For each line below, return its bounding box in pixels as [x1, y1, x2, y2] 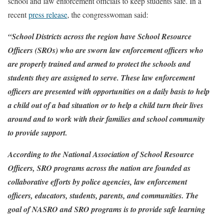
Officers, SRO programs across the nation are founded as [8, 163, 191, 174]
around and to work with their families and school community [8, 113, 205, 125]
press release [28, 9, 67, 20]
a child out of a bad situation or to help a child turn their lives [8, 100, 203, 111]
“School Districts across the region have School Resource [8, 31, 192, 42]
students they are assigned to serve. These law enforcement [8, 72, 195, 83]
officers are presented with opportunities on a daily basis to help [8, 86, 210, 97]
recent [8, 9, 28, 20]
